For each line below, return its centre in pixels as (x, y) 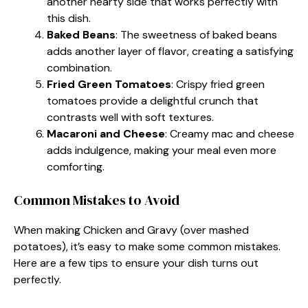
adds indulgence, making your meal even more (162, 150)
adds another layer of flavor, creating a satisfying (170, 51)
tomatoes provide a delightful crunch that (153, 100)
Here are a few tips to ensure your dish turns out (136, 263)
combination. (79, 67)
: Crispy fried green (218, 84)
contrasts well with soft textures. (130, 117)
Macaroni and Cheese (106, 133)
